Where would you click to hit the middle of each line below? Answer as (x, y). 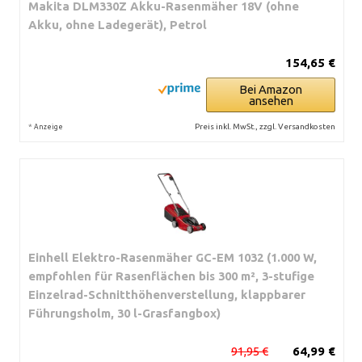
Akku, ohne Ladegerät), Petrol (118, 24)
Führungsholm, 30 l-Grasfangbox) (124, 313)
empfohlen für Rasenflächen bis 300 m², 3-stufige (171, 276)
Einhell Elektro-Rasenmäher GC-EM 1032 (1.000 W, (173, 257)
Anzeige (48, 126)
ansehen (271, 100)
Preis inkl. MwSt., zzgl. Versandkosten (265, 126)
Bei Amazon (271, 89)
